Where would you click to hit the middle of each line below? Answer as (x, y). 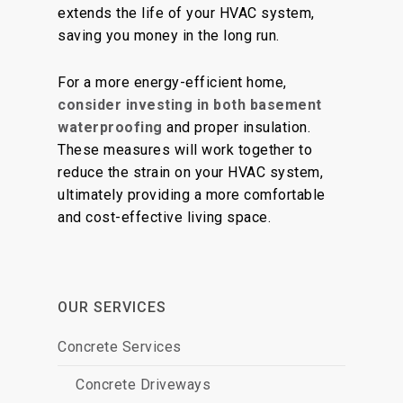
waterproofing (110, 127)
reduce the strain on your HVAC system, (190, 172)
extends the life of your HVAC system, (186, 13)
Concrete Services (120, 347)
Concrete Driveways (143, 385)
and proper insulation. (236, 127)
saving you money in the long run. (169, 36)
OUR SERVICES (112, 307)
